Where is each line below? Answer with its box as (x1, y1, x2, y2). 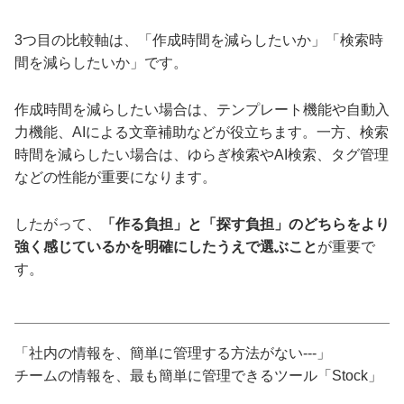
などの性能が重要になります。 (14, 169, 216, 185)
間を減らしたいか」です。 (14, 54, 188, 70)
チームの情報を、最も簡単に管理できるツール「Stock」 (14, 367, 382, 383)
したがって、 (14, 216, 101, 232)
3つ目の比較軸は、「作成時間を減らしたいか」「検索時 (14, 32, 383, 48)
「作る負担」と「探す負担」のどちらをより (101, 216, 390, 232)
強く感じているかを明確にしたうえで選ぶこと (14, 238, 317, 254)
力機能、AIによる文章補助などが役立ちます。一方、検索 (14, 124, 389, 140)
